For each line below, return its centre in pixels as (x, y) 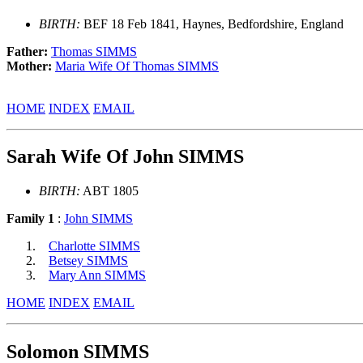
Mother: (31, 66)
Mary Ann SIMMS (97, 275)
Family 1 (30, 219)
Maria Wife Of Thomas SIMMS (137, 66)
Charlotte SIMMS (94, 246)
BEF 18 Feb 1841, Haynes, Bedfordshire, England (212, 23)
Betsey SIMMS (88, 261)
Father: (29, 51)
